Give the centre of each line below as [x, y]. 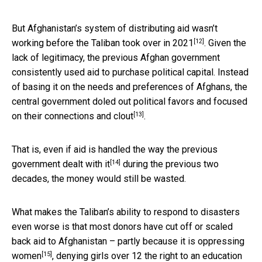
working [29, 43]
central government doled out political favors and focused [130, 102]
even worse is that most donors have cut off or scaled [122, 227]
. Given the [225, 43]
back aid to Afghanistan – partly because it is [105, 242]
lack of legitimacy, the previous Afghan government [116, 58]
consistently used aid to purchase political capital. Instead [130, 73]
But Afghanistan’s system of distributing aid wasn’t [115, 29]
